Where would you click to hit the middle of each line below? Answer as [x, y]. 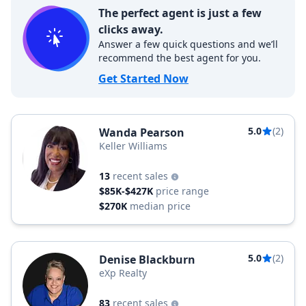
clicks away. [131, 29]
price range [182, 191]
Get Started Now [143, 79]
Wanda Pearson [142, 133]
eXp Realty [123, 273]
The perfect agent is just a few [180, 13]
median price [160, 206]
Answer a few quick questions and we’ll [188, 44]
